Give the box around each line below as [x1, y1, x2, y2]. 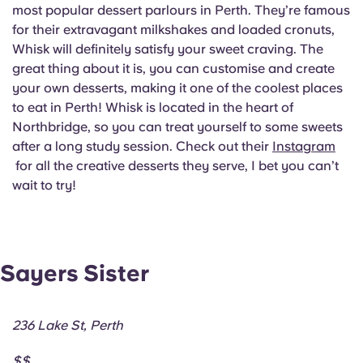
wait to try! [12, 177, 76, 193]
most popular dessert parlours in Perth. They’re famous [12, 2, 350, 18]
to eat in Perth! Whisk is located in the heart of [12, 99, 293, 115]
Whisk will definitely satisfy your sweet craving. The [12, 41, 323, 57]
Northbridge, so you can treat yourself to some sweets [12, 118, 343, 135]
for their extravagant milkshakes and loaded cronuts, [12, 21, 335, 37]
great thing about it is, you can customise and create [12, 60, 335, 76]
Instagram [272, 138, 335, 154]
